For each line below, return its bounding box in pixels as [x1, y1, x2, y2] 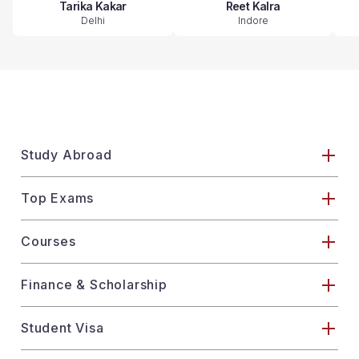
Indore [237, 14, 268, 26]
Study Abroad [21, 147, 112, 163]
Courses [21, 233, 76, 249]
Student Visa [21, 320, 104, 336]
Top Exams [21, 190, 95, 206]
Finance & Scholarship [21, 276, 167, 292]
